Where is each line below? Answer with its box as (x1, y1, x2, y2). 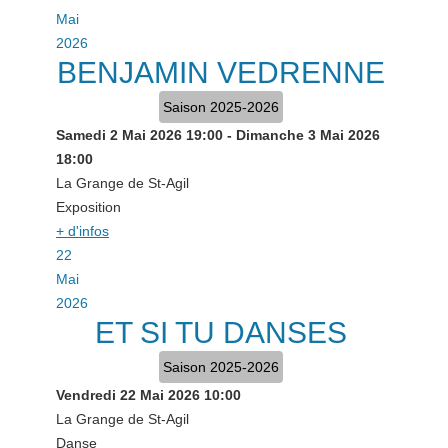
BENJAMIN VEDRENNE (56, 56, 385, 89)
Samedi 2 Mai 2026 (56, 127, 182, 143)
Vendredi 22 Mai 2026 (56, 387, 200, 403)
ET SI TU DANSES (94, 316, 347, 349)
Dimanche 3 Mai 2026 (236, 127, 380, 143)
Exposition (56, 199, 121, 215)
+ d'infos (56, 223, 109, 239)
